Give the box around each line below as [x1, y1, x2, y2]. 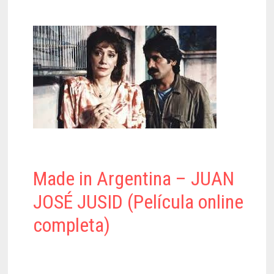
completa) [33, 213, 111, 237]
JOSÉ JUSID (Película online [33, 190, 244, 213]
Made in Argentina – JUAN [33, 166, 235, 190]
